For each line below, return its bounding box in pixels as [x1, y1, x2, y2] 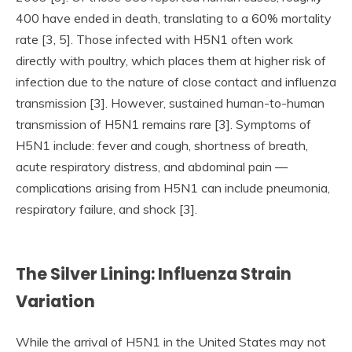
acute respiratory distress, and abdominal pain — [16, 158, 288, 174]
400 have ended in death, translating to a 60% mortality [16, 9, 332, 26]
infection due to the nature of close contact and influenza [16, 73, 336, 90]
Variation [16, 289, 95, 313]
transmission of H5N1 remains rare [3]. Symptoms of [16, 115, 311, 132]
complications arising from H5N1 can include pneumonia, [16, 179, 330, 196]
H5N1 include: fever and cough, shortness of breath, [16, 137, 308, 153]
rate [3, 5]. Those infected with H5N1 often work [16, 31, 293, 47]
